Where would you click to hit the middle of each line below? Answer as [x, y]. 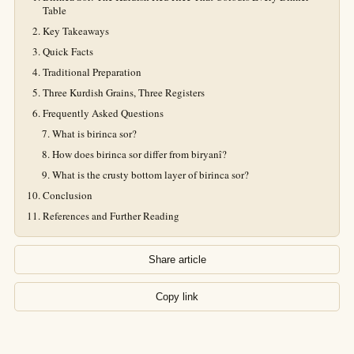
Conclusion [68, 195]
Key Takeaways [76, 31]
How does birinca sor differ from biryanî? [139, 154]
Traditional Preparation [92, 72]
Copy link [177, 297]
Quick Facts [68, 51]
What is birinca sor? [94, 134]
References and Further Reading [111, 216]
